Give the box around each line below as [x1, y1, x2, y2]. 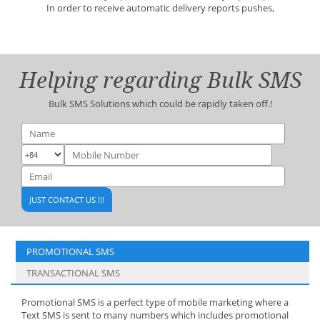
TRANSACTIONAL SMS [26, 266, 120, 279]
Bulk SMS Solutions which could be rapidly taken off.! [48, 97, 272, 110]
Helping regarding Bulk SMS [19, 68, 301, 94]
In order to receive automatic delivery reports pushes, [46, 1, 274, 14]
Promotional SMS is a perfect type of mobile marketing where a [21, 296, 289, 309]
